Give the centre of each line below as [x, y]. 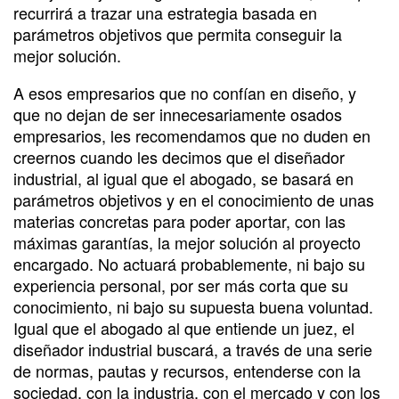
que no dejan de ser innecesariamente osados [178, 114]
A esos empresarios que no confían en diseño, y [185, 92]
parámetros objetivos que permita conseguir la [178, 33]
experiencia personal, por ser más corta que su [181, 285]
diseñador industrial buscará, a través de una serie [193, 349]
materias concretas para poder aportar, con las [179, 220]
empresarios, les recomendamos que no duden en [192, 135]
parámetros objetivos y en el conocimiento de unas [194, 199]
